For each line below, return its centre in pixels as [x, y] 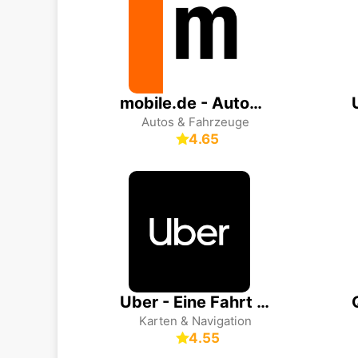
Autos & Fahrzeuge [195, 122]
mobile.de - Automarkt [255, 103]
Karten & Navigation [195, 321]
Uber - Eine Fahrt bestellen [263, 302]
